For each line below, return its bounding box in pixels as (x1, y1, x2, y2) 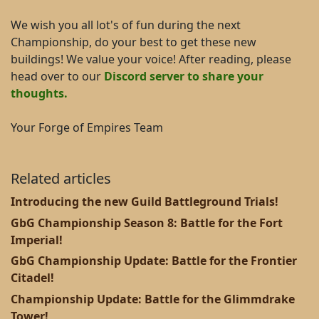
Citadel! (11, 270, 54, 286)
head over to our (11, 68, 104, 84)
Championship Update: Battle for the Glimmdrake (11, 291, 295, 307)
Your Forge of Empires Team (11, 120, 163, 135)
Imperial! (11, 231, 63, 248)
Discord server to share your (104, 68, 263, 84)
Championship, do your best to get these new (11, 34, 256, 50)
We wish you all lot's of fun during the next (11, 17, 241, 33)
